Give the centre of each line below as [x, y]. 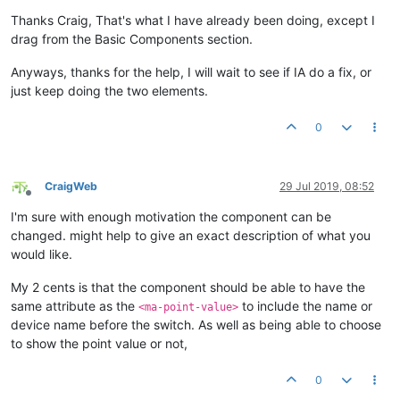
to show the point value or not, [99, 343]
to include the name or [305, 306]
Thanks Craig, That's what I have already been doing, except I [193, 20]
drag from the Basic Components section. [132, 39]
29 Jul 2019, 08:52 [327, 186]
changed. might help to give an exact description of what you [191, 235]
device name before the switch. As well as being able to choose [196, 325]
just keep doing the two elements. [109, 91]
